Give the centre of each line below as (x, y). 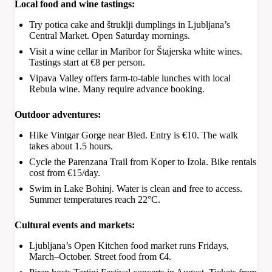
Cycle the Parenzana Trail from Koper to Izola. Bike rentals (143, 162)
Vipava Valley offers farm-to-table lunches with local (130, 78)
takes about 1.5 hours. (71, 146)
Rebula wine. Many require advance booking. (117, 89)
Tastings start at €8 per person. (87, 63)
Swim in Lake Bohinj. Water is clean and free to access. (136, 189)
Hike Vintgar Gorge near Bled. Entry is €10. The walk (134, 135)
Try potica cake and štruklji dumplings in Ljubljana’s (130, 25)
